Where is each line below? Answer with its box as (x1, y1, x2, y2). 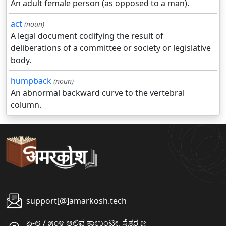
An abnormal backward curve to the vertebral (11, 87, 185, 99)
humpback (11, 75, 51, 87)
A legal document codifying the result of (11, 30, 163, 42)
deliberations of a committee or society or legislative (11, 42, 211, 54)
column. (11, 99, 41, 111)
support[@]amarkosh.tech (26, 195, 127, 207)
